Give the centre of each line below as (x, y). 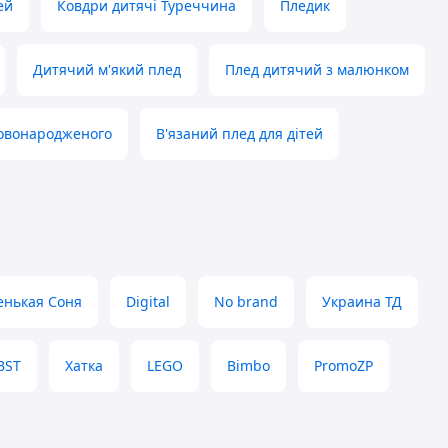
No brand (246, 302)
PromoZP (343, 366)
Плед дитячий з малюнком (317, 70)
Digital (148, 302)
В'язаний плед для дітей (239, 134)
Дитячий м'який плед (107, 70)
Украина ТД (362, 302)
